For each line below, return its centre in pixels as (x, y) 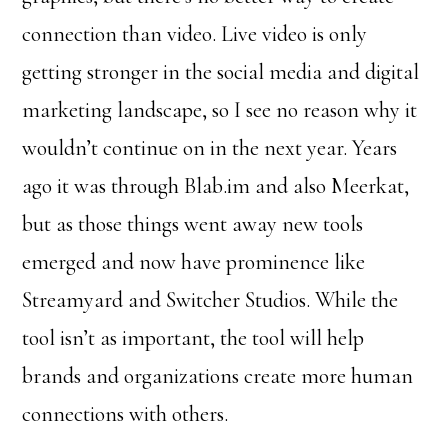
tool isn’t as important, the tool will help (193, 338)
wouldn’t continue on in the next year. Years (210, 148)
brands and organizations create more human (218, 376)
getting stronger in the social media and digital (221, 72)
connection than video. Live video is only (195, 34)
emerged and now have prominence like (194, 262)
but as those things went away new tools (193, 224)
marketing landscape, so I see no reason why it (220, 110)
